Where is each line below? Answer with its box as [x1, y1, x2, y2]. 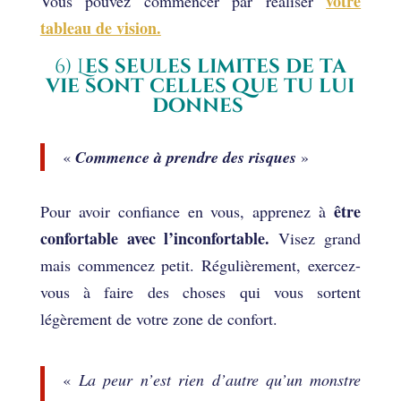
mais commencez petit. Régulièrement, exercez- [39, 253, 362, 276]
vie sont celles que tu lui [46, 73, 355, 99]
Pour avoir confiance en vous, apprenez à [39, 200, 335, 222]
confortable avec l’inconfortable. [39, 226, 270, 250]
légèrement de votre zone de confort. [39, 307, 277, 329]
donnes [151, 92, 249, 119]
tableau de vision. [39, 15, 161, 39]
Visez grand [269, 226, 362, 249]
